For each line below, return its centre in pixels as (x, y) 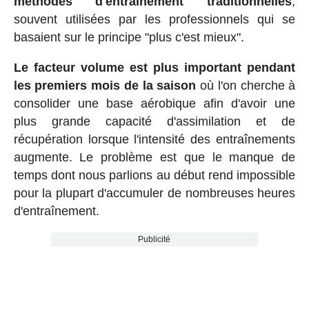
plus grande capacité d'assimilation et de (154, 122)
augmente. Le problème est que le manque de (154, 158)
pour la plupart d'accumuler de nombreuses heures (154, 193)
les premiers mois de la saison (105, 86)
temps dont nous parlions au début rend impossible (154, 176)
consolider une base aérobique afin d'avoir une (154, 104)
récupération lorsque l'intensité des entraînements (154, 140)
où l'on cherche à (246, 86)
